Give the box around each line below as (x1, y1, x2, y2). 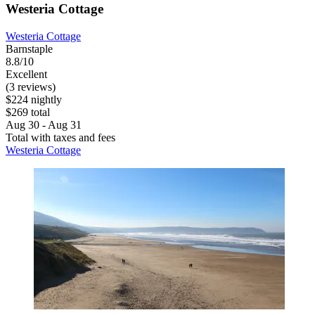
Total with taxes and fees (6, 131, 115, 144)
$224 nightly (6, 94, 62, 106)
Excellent (6, 68, 47, 81)
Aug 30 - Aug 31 (6, 119, 82, 131)
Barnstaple (6, 43, 53, 56)
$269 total (6, 106, 50, 119)
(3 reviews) (6, 81, 56, 94)
